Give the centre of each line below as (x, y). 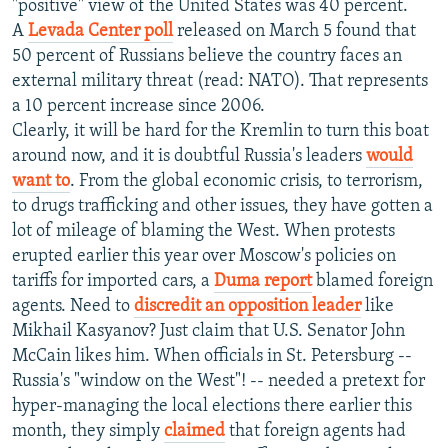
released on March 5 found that (294, 32)
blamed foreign (372, 282)
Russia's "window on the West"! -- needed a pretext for (218, 382)
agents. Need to (73, 307)
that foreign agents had (315, 432)
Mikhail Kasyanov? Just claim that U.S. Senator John (208, 332)
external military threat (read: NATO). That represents (220, 82)
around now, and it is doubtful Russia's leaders (189, 157)
